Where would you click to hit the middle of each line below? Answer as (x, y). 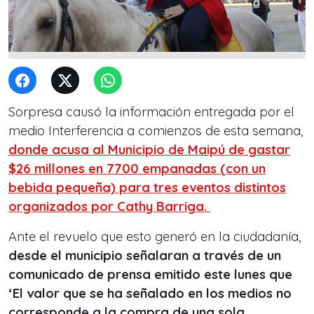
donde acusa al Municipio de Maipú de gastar (149, 150)
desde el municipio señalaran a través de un (145, 255)
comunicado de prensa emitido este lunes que (150, 274)
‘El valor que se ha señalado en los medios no (150, 293)
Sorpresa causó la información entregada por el (151, 112)
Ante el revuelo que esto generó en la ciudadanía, (155, 237)
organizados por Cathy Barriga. (109, 206)
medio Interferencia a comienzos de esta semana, (156, 131)
